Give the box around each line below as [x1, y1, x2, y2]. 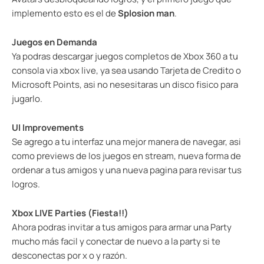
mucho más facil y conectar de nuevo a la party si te [12, 235, 220, 247]
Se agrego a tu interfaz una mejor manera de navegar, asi [12, 136, 241, 148]
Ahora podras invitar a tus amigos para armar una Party [12, 221, 232, 233]
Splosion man [118, 7, 174, 19]
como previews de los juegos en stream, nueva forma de [12, 150, 241, 162]
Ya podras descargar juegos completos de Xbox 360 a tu [12, 50, 238, 62]
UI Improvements [12, 121, 84, 134]
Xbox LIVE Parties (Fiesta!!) [12, 207, 128, 219]
